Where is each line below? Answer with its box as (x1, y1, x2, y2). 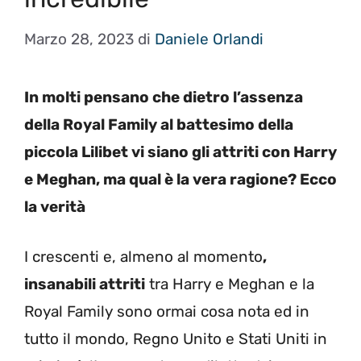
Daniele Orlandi (155, 29, 263, 48)
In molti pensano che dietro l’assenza (24, 87, 303, 106)
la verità (24, 197, 85, 216)
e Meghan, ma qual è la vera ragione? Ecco (24, 169, 337, 189)
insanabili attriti (24, 275, 145, 293)
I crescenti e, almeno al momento (24, 247, 263, 266)
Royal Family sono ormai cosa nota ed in (24, 302, 309, 321)
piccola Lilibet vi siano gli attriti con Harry (24, 142, 337, 161)
